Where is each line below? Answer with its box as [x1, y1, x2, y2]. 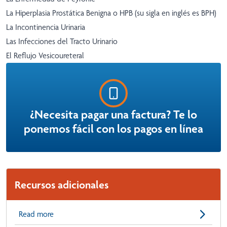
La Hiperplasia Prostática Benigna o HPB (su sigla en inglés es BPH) [6, 8, 216, 18]
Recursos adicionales [15, 178, 108, 192]
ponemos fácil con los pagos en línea [24, 122, 203, 136]
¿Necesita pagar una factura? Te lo [30, 107, 197, 122]
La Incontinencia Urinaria [6, 22, 85, 32]
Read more [19, 209, 54, 219]
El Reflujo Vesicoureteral [6, 51, 84, 61]
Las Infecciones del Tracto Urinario [6, 36, 118, 47]
